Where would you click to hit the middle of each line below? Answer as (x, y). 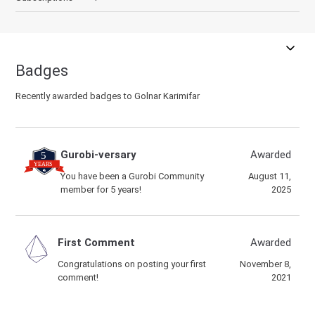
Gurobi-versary (99, 155)
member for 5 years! (101, 189)
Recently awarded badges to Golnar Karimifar (108, 96)
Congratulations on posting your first (131, 264)
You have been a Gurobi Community (133, 176)
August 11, (269, 176)
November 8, (265, 264)
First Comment (96, 243)
